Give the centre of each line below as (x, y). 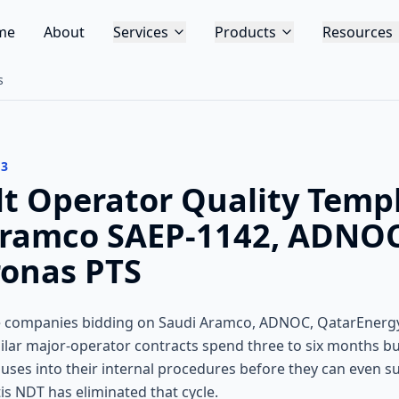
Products (245, 32)
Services (140, 32)
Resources (357, 32)
